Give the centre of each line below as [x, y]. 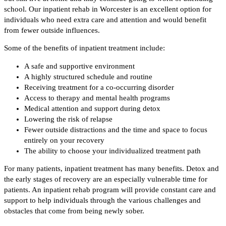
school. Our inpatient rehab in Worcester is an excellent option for [108, 9]
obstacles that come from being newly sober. [74, 211]
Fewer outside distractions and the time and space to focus [116, 129]
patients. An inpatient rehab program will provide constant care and [110, 190]
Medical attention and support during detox [92, 108]
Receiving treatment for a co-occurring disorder [99, 87]
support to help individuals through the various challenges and [102, 201]
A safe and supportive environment [79, 66]
